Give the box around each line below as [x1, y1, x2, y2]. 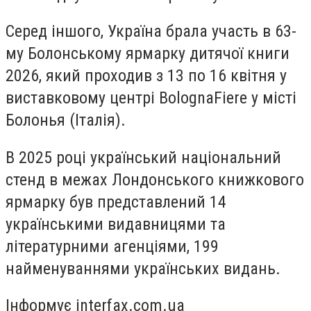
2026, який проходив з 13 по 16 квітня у [6, 66, 287, 86]
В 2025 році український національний [6, 147, 281, 167]
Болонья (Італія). [6, 110, 126, 131]
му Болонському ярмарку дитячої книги [6, 44, 289, 64]
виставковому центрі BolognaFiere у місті [6, 88, 296, 108]
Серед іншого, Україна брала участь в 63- [6, 22, 296, 42]
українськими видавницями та [6, 214, 226, 234]
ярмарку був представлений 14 [6, 192, 226, 212]
